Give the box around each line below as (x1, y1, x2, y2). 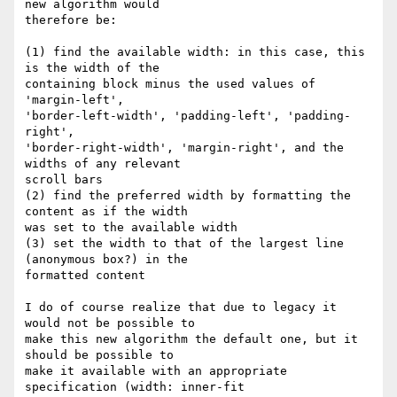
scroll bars (25, 173, 103, 187)
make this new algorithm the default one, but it (25, 332, 358, 346)
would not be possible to (25, 316, 195, 331)
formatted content (25, 269, 145, 283)
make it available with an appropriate (25, 364, 287, 378)
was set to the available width (25, 221, 237, 235)
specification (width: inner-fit (25, 380, 245, 394)
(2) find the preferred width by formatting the (25, 189, 351, 203)
